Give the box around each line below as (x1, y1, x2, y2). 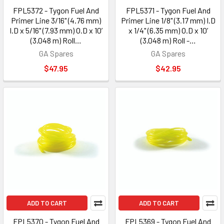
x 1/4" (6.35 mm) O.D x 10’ (128, 25, 208, 35)
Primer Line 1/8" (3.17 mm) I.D (120, 15, 215, 25)
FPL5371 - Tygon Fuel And (125, 5, 210, 15)
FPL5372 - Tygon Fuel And (13, 5, 99, 15)
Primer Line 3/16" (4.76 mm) (11, 15, 101, 25)
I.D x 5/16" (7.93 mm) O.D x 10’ (9, 25, 102, 35)
